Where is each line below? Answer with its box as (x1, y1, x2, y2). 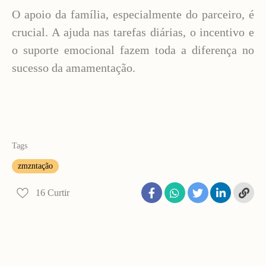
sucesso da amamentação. (12, 61, 135, 74)
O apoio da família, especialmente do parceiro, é (12, 8, 254, 21)
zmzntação (18, 161, 53, 170)
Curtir (47, 187, 69, 198)
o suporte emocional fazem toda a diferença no (12, 43, 254, 56)
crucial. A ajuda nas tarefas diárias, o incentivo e (12, 26, 254, 39)
